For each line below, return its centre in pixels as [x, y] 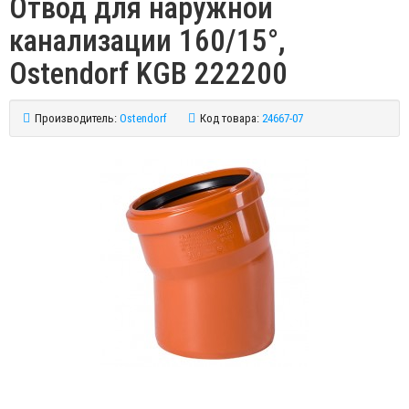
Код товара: [230, 118]
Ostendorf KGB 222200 [148, 73]
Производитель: [76, 118]
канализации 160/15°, [147, 40]
